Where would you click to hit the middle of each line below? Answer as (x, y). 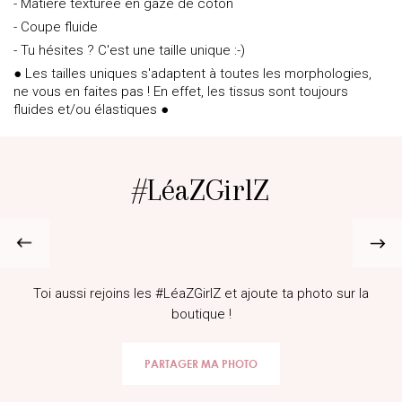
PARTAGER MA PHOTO (201, 364)
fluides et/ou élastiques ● (91, 109)
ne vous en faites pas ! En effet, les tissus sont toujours (181, 92)
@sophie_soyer (74, 223)
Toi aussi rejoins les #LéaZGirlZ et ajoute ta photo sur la (201, 293)
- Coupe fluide (56, 27)
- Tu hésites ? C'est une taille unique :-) (129, 50)
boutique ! (201, 314)
